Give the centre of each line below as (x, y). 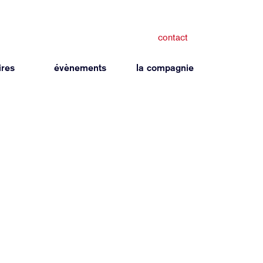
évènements (80, 68)
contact (173, 37)
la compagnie (165, 68)
